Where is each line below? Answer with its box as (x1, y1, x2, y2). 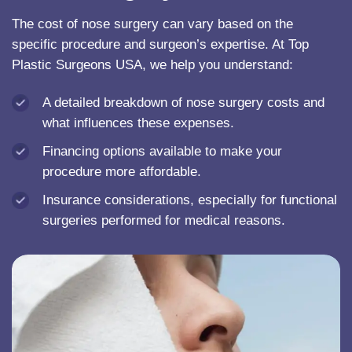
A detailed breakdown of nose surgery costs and (42, 94, 324, 110)
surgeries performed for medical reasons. (42, 212, 285, 228)
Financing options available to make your (42, 143, 282, 159)
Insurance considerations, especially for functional (42, 192, 337, 207)
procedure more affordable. (42, 163, 201, 179)
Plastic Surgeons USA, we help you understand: (12, 57, 293, 72)
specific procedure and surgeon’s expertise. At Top (12, 36, 309, 52)
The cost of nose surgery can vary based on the (12, 16, 293, 31)
